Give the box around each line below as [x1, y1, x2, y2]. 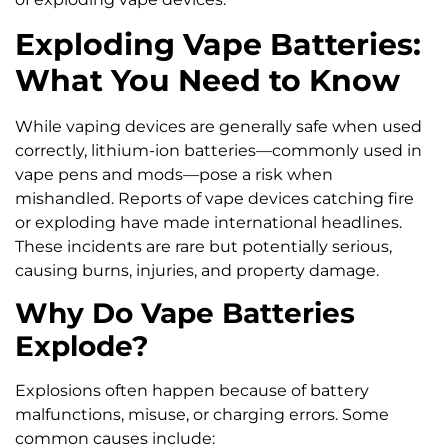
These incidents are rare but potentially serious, [15, 236, 392, 256]
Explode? [15, 329, 149, 364]
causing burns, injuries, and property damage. [15, 260, 379, 280]
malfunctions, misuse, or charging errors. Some [15, 405, 389, 425]
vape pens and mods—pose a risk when [15, 164, 333, 184]
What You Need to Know [15, 61, 400, 99]
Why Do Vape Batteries [15, 296, 355, 331]
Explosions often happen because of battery [15, 381, 369, 401]
